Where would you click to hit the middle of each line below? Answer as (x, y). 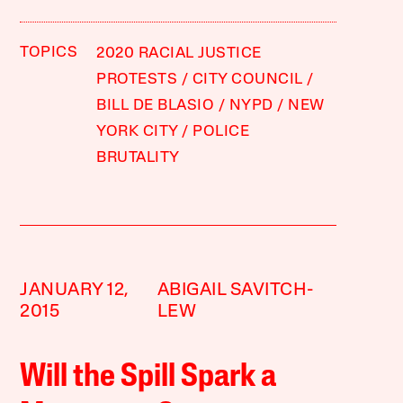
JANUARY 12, (75, 290)
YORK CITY (137, 131)
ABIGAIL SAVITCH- (235, 290)
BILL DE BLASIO (156, 105)
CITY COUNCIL (247, 79)
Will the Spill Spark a (148, 377)
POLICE (221, 131)
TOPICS (49, 52)
